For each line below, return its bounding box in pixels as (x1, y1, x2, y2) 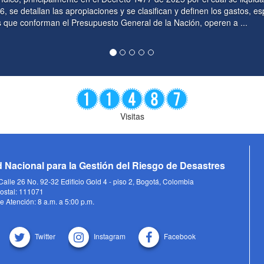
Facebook (163, 231, 196, 241)
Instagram (93, 231, 126, 241)
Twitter (34, 231, 55, 241)
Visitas (120, 110, 144, 122)
